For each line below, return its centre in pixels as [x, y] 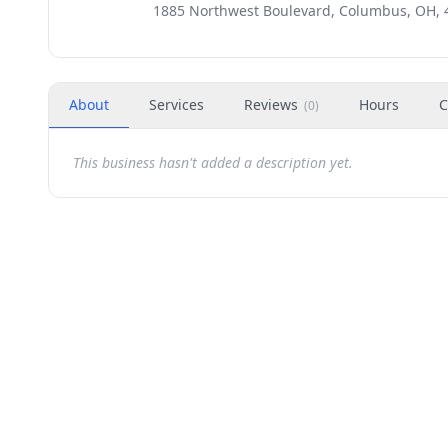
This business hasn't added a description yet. [213, 162]
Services [176, 104]
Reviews [271, 104]
